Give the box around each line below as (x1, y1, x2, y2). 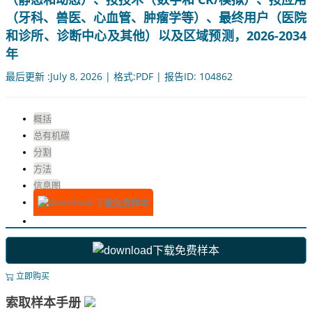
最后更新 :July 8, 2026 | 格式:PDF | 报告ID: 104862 (6, 70, 233, 84)
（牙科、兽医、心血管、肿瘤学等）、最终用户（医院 (6, 9, 306, 26)
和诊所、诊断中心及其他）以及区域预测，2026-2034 (6, 27, 306, 45)
